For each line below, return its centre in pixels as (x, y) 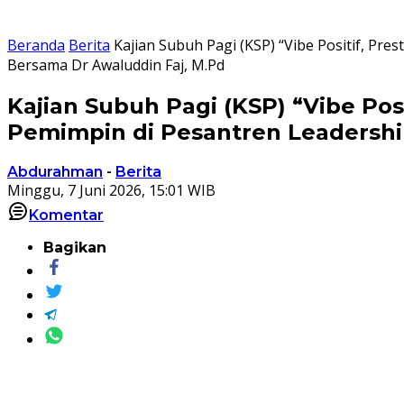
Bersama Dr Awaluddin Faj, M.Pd (116, 65)
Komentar (66, 215)
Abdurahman (55, 171)
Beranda (36, 45)
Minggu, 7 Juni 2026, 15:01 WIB (111, 190)
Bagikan (75, 247)
